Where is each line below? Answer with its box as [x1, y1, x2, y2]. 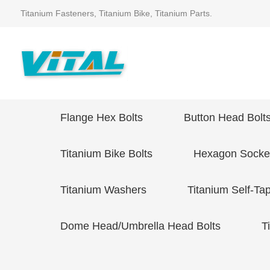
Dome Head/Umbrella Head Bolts [60, 220, 221, 232]
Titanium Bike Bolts [60, 148, 152, 160]
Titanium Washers [60, 184, 146, 196]
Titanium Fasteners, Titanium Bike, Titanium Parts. [20, 8, 212, 18]
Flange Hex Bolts [60, 111, 143, 124]
